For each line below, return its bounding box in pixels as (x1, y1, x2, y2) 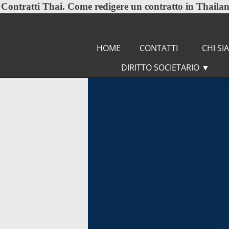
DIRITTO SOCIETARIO (121, 62, 201, 73)
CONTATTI (139, 42, 178, 54)
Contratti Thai (1, 1, 62, 12)
